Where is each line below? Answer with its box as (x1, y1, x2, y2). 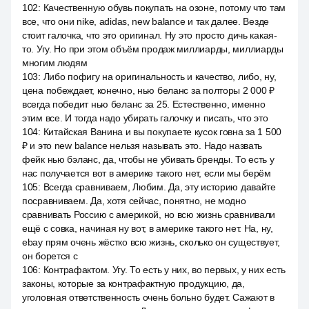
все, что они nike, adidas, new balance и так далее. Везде (22, 16, 270, 27)
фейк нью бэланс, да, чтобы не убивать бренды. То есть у (22, 154, 275, 165)
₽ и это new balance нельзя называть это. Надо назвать (22, 140, 263, 151)
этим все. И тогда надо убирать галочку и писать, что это (22, 112, 268, 123)
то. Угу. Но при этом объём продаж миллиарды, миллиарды (22, 43, 283, 54)
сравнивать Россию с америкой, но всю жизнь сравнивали (22, 209, 276, 220)
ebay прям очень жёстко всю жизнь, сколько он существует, (22, 237, 280, 248)
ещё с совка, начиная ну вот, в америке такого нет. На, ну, (22, 223, 273, 234)
